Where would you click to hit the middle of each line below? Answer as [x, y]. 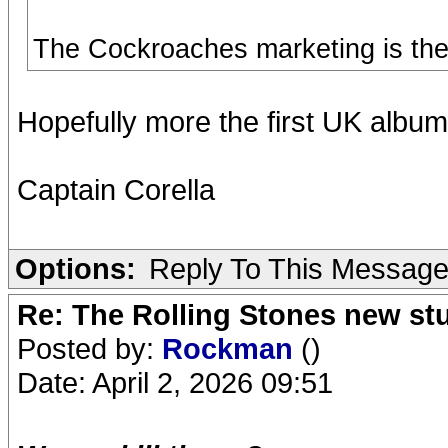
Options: [75, 268]
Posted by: [89, 348]
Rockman [231, 348]
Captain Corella [116, 189]
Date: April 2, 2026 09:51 [175, 382]
